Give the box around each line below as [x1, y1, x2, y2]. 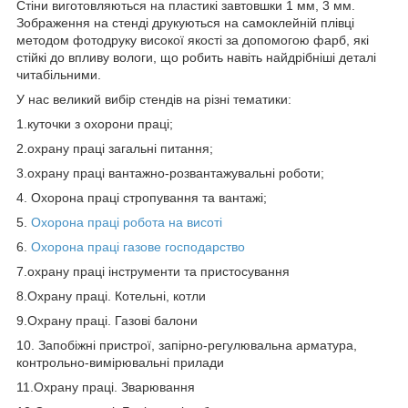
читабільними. [16, 66, 101, 82]
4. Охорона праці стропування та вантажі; [16, 189, 267, 205]
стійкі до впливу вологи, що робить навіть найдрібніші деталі [16, 49, 376, 65]
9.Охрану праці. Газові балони [16, 312, 198, 328]
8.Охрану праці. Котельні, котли [16, 288, 206, 303]
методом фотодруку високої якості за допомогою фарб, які [16, 32, 369, 47]
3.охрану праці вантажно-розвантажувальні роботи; [16, 165, 324, 180]
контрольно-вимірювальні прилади [16, 354, 224, 370]
